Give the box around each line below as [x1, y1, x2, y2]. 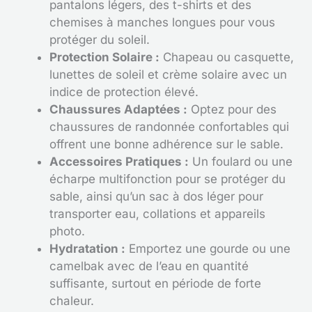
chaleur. [49, 294, 94, 309]
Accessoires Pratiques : [49, 155, 189, 169]
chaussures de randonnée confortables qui [49, 120, 289, 134]
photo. [49, 224, 85, 239]
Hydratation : [49, 242, 125, 256]
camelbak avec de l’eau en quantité [49, 259, 249, 274]
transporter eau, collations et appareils [49, 207, 265, 221]
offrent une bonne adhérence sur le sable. [49, 137, 283, 152]
